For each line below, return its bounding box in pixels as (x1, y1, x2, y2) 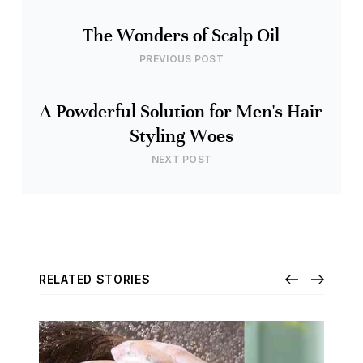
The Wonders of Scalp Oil (83, 25, 280, 45)
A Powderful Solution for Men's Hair (40, 101, 323, 122)
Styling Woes (129, 126, 233, 146)
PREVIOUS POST (139, 52, 224, 65)
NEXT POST (151, 152, 212, 165)
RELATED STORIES (39, 271, 151, 286)
